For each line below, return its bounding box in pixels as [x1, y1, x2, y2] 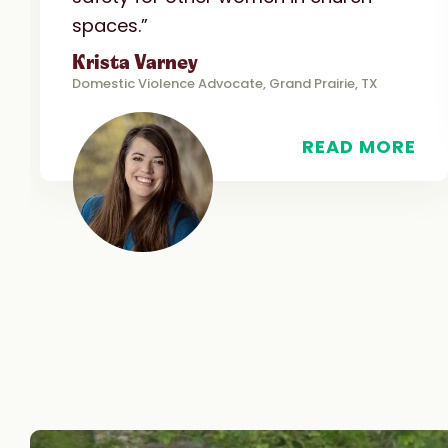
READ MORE [302, 133, 416, 159]
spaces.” [72, 12, 148, 38]
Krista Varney [72, 50, 198, 75]
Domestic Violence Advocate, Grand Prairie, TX [72, 73, 378, 93]
